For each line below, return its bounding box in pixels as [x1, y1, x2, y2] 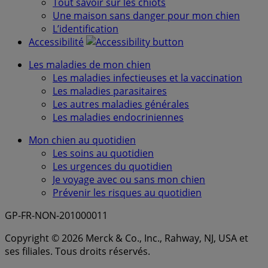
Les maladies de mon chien [29, 58, 151, 72]
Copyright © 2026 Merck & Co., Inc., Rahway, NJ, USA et [5, 232, 248, 245]
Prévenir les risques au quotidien [53, 186, 202, 200]
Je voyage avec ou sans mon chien [53, 173, 205, 187]
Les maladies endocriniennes [53, 111, 184, 124]
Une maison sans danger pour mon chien [53, 9, 240, 23]
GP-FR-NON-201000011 [5, 209, 108, 223]
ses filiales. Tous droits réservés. [5, 245, 150, 258]
